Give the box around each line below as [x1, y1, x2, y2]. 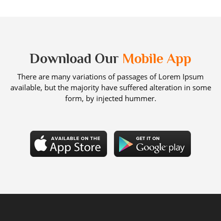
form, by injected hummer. [65, 93, 156, 103]
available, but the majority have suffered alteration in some [10, 82, 211, 92]
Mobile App [122, 50, 191, 66]
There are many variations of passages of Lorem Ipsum [17, 71, 204, 81]
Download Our [30, 50, 122, 66]
